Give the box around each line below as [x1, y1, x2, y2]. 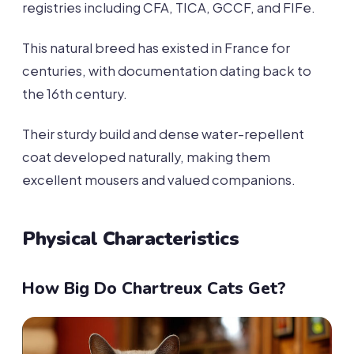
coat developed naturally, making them [22, 149, 270, 165]
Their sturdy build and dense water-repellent [22, 126, 304, 142]
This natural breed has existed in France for [22, 40, 290, 56]
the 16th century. [22, 85, 127, 102]
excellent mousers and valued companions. [22, 171, 296, 188]
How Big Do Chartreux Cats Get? [22, 277, 286, 299]
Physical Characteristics [22, 226, 239, 251]
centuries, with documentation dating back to [22, 62, 311, 79]
